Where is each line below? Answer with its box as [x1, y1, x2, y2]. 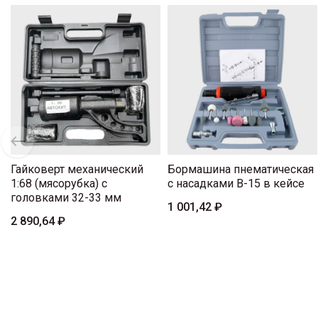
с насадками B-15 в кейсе [168, 176, 305, 190]
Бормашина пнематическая [168, 162, 314, 176]
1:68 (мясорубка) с [11, 176, 107, 190]
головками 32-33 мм [11, 190, 121, 204]
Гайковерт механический [11, 162, 143, 176]
